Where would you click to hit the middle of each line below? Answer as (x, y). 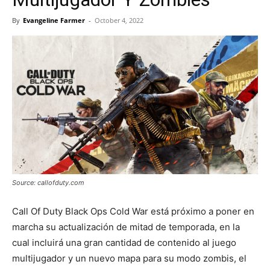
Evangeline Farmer (54, 20)
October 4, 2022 (119, 20)
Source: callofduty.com (48, 182)
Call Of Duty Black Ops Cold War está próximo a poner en (133, 211)
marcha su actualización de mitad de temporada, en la (126, 227)
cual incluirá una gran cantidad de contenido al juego (124, 242)
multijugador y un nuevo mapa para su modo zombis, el (129, 258)
